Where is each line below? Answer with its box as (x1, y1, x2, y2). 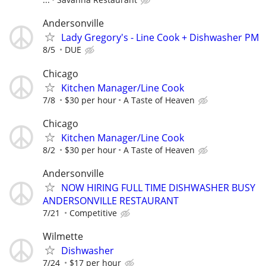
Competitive (69, 207, 117, 218)
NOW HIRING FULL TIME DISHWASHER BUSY (61, 180, 255, 194)
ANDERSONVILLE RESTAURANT (43, 194, 179, 207)
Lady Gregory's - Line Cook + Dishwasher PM (61, 31, 259, 45)
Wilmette (43, 230, 83, 243)
